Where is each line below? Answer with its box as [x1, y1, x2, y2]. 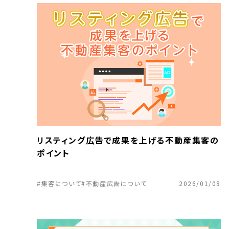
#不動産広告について [81, 179, 147, 188]
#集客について [37, 179, 82, 188]
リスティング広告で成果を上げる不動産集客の [37, 134, 219, 146]
